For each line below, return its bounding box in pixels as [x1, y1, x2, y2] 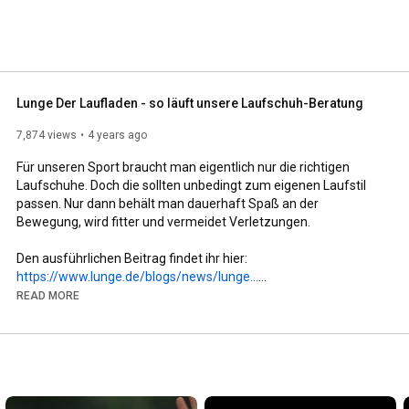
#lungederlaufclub [256, 305, 362, 320]
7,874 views [16, 128, 77, 142]
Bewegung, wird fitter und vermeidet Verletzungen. [16, 214, 310, 229]
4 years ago [88, 128, 147, 142]
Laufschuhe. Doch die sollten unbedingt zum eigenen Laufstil [16, 177, 366, 193]
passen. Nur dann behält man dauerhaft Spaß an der [16, 195, 319, 211]
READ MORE [16, 288, 79, 302]
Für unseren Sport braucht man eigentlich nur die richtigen [16, 159, 350, 174]
